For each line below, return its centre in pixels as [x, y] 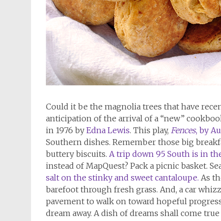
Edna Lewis [108, 130]
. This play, [150, 130]
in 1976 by [66, 130]
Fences [183, 130]
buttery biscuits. [77, 154]
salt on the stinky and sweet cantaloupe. [122, 178]
